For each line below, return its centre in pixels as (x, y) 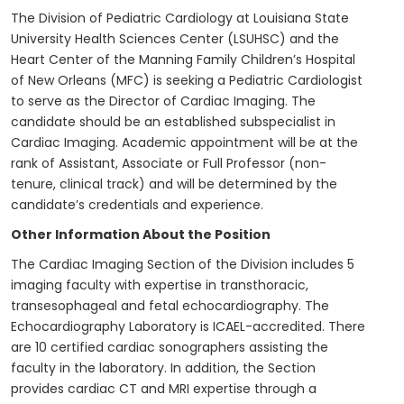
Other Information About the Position (141, 234)
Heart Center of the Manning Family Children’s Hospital (183, 59)
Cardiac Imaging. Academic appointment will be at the (184, 142)
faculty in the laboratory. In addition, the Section (163, 367)
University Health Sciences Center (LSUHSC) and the (175, 38)
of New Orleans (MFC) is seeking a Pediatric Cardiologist (187, 80)
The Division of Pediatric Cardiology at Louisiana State (180, 18)
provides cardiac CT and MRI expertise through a (164, 388)
